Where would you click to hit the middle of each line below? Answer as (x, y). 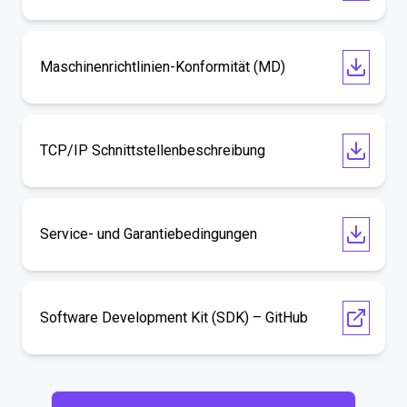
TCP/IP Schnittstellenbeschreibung (153, 150)
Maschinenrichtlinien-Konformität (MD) (163, 67)
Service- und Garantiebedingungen (149, 234)
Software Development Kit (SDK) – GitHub (174, 318)
